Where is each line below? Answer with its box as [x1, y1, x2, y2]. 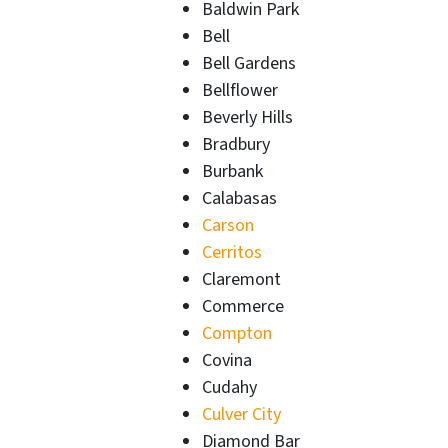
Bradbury [202, 131, 270, 157]
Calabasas [202, 185, 277, 211]
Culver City [202, 401, 281, 427]
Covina [202, 347, 252, 373]
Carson [202, 212, 254, 238]
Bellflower [202, 77, 278, 103]
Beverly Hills [202, 104, 293, 130]
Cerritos [202, 239, 262, 265]
